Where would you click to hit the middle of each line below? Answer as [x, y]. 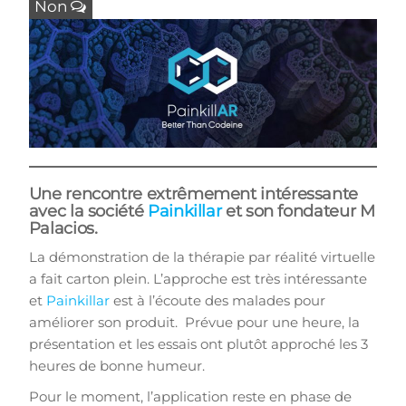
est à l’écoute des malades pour [217, 301]
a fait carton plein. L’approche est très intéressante [198, 279]
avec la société [88, 212]
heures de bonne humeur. [116, 366]
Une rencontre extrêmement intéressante [193, 194]
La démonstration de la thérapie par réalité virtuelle [202, 257]
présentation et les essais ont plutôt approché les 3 [198, 344]
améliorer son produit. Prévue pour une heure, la [194, 323]
